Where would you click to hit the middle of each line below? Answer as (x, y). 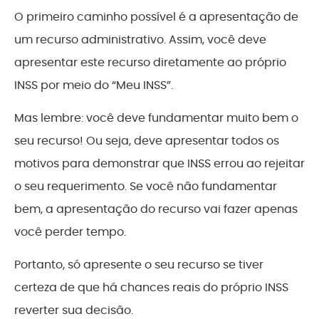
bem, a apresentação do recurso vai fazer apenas (156, 209)
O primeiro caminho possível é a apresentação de (156, 16)
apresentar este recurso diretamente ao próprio (150, 62)
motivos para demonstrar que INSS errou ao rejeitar (159, 163)
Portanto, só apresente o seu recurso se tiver (139, 265)
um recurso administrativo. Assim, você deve (140, 39)
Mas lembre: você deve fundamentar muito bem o (156, 117)
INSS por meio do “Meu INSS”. (94, 85)
